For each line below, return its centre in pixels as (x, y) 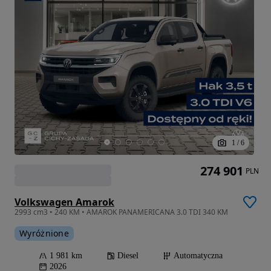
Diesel (128, 255)
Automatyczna (198, 255)
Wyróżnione (44, 233)
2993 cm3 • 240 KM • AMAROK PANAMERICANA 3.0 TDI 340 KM (121, 212)
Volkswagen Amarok (64, 202)
